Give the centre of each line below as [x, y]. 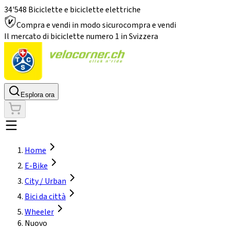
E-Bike [36, 166]
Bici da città [45, 197]
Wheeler [39, 212]
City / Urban [45, 181]
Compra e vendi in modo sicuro [70, 25]
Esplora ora [37, 95]
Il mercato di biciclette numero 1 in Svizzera [81, 36]
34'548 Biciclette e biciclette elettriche [72, 10]
